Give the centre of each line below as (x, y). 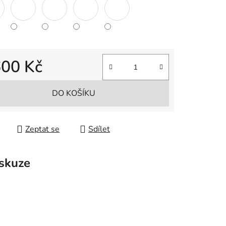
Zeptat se (42, 129)
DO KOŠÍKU (73, 94)
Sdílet (99, 129)
